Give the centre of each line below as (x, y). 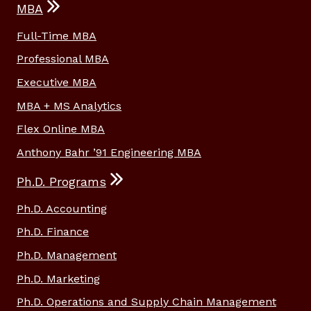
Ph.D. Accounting (62, 208)
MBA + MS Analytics (69, 106)
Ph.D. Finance (53, 232)
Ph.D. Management (67, 255)
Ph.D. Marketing (58, 278)
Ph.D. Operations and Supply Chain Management (146, 302)
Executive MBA (57, 82)
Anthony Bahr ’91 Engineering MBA (109, 152)
